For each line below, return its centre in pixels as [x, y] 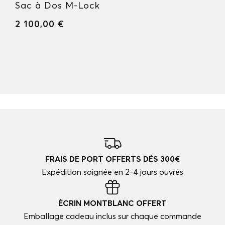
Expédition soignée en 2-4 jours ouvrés [113, 172]
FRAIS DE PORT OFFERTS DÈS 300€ [113, 159]
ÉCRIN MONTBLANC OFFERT [113, 203]
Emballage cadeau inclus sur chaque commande [113, 216]
